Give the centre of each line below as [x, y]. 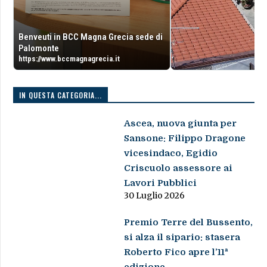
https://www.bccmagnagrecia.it [69, 58]
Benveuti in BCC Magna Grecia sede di [90, 37]
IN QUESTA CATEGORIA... [60, 95]
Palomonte [38, 48]
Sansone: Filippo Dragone [185, 138]
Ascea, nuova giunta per [181, 123]
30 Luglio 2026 [155, 195]
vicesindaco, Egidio [171, 153]
